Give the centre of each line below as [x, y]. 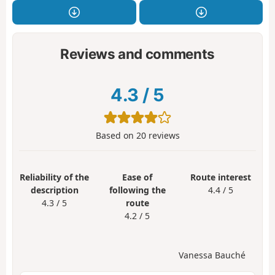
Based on [116, 136]
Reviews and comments [137, 53]
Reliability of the [55, 177]
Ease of [137, 177]
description [54, 190]
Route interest [220, 177]
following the [137, 190]
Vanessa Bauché [212, 255]
